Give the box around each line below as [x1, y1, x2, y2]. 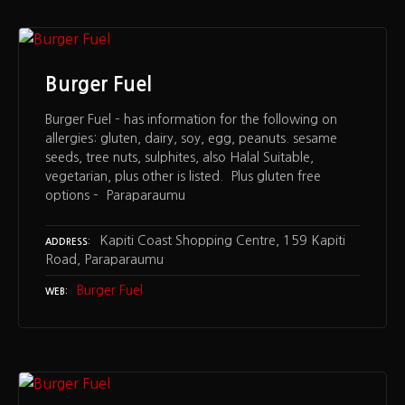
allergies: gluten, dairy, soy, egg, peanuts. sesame [45, 132, 337, 146]
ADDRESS [45, 237, 88, 247]
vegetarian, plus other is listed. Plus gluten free [45, 170, 321, 184]
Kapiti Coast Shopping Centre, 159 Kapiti [99, 233, 345, 247]
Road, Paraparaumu [45, 252, 164, 266]
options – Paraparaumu [45, 189, 185, 202]
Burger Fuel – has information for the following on [45, 113, 337, 127]
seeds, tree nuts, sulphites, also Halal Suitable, [45, 151, 314, 165]
